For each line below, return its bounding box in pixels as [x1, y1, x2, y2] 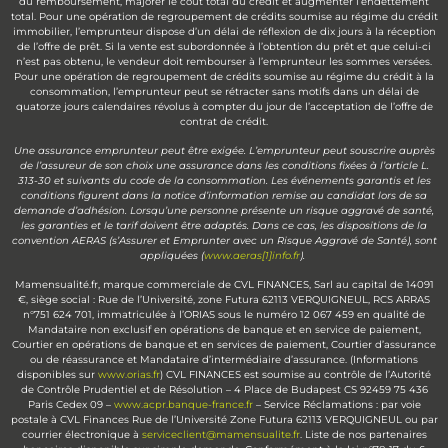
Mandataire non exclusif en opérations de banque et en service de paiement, [27, 323, 421, 337]
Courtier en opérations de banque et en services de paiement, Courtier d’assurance [12, 338, 436, 352]
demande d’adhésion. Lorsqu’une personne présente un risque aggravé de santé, [14, 204, 434, 217]
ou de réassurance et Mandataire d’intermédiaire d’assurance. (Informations [30, 353, 418, 367]
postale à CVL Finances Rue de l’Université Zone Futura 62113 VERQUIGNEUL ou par [10, 413, 438, 427]
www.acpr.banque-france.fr [113, 398, 253, 412]
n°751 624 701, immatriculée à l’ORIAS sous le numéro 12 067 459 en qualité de [23, 308, 425, 322]
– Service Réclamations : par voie [252, 398, 421, 412]
